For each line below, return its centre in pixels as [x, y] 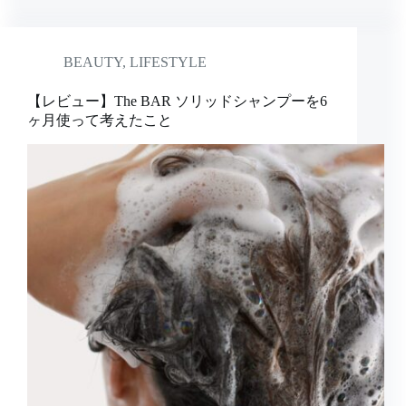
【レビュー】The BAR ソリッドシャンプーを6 [177, 101]
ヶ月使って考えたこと [100, 121]
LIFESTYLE [168, 63]
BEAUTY [93, 63]
